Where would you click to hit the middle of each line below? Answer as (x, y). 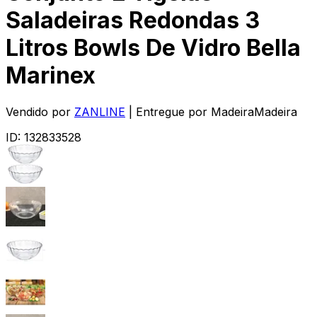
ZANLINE (100, 111)
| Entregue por (168, 111)
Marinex (51, 76)
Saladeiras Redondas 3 (133, 21)
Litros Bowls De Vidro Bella (153, 48)
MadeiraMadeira (254, 111)
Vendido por (38, 111)
